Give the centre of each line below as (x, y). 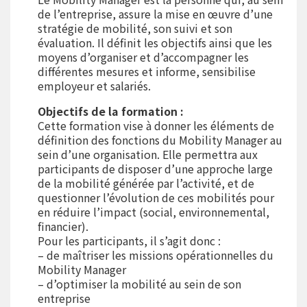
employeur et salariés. (94, 86)
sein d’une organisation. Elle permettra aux (148, 154)
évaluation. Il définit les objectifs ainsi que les (155, 42)
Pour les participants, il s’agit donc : (129, 241)
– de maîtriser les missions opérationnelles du (156, 255)
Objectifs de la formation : (111, 111)
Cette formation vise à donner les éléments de (156, 125)
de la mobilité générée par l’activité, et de (146, 183)
